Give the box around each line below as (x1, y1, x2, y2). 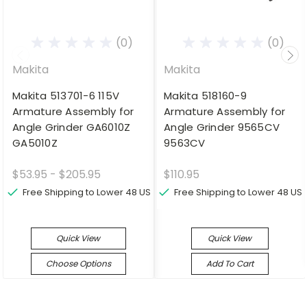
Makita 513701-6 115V (12, 88, 119, 103)
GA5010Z (12, 136, 58, 151)
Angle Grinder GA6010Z (12, 120, 131, 135)
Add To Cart (206, 258, 254, 270)
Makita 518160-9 (164, 88, 247, 103)
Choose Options (45, 258, 111, 270)
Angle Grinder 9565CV (164, 120, 280, 135)
